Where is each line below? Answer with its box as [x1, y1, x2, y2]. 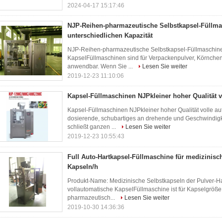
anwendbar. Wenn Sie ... [67, 63, 134, 70]
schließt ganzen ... [67, 123, 117, 130]
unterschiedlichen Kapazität [67, 32, 153, 39]
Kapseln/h [67, 163, 98, 170]
